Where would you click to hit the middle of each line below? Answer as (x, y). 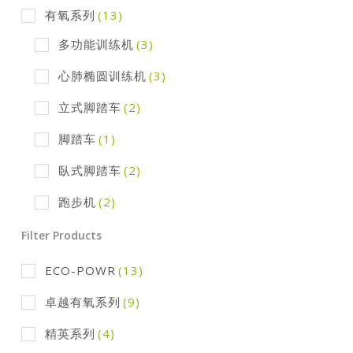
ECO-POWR (80, 270)
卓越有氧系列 (82, 301)
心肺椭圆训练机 (102, 75)
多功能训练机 (96, 44)
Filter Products (61, 235)
